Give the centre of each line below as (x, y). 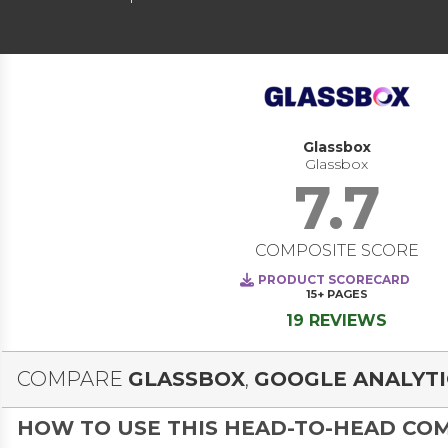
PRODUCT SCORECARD (334, 280)
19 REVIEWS (337, 321)
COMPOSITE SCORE (336, 251)
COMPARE (72, 379)
